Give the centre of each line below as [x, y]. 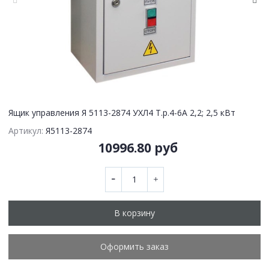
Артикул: [26, 131]
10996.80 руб [138, 147]
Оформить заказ [134, 246]
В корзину [134, 213]
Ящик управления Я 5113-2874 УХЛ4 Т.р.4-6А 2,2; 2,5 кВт [122, 113]
